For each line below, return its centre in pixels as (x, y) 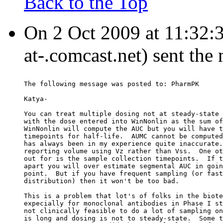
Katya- (36, 99)
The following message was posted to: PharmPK (111, 84)
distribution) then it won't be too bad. (102, 181)
